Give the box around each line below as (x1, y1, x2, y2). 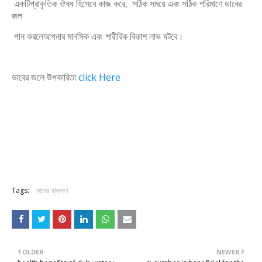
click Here (78, 71, 123, 84)
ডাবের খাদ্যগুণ (36, 185, 68, 195)
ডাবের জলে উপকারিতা (12, 71, 78, 84)
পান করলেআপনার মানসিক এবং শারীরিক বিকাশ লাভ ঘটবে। (12, 30, 184, 43)
